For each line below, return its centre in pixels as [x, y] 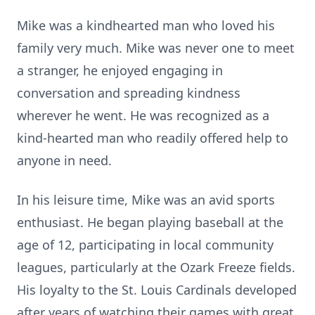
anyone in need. [66, 160]
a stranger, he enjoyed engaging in [120, 70]
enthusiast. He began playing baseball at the [150, 222]
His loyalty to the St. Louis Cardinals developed [157, 290]
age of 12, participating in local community [145, 245]
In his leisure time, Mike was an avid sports [146, 200]
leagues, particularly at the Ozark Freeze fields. [156, 267]
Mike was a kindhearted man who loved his [146, 25]
